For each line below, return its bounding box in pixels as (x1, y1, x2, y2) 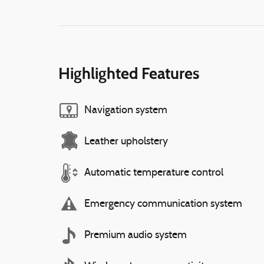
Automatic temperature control (84, 167, 223, 179)
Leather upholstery (84, 136, 168, 147)
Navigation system (84, 104, 167, 116)
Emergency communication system (84, 198, 242, 210)
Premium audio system (84, 229, 187, 241)
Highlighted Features (58, 64, 199, 83)
